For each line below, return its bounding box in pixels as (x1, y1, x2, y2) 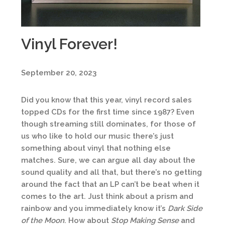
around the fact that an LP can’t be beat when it (21, 180, 199, 189)
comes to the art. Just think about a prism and (21, 192, 193, 201)
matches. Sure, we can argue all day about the (21, 156, 195, 165)
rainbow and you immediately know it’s (21, 204, 168, 213)
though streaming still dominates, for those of (21, 120, 196, 129)
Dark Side (168, 204, 202, 213)
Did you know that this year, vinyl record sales (21, 95, 192, 104)
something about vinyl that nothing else (21, 144, 171, 153)
